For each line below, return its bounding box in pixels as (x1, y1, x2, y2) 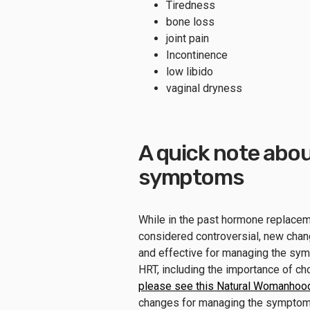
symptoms (138, 163, 244, 190)
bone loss (166, 15, 215, 28)
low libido (166, 64, 213, 78)
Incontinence (166, 48, 228, 62)
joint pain (166, 31, 209, 45)
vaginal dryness (166, 81, 242, 95)
